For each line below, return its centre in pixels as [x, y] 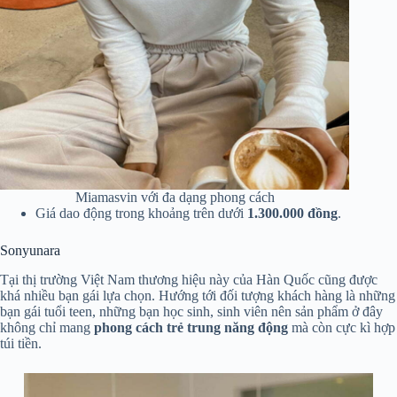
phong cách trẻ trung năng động [191, 327]
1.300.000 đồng [292, 214]
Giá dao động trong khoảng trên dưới [141, 214]
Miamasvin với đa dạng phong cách [175, 198]
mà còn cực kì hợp [342, 327]
